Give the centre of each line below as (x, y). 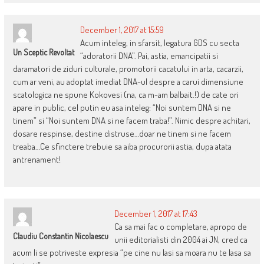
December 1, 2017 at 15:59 (122, 30)
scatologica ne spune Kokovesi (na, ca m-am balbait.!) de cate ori (126, 95)
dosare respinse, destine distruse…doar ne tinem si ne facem (122, 134)
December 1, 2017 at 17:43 (156, 214)
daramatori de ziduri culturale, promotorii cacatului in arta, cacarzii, (128, 69)
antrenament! (37, 160)
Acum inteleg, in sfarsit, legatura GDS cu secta (159, 43)
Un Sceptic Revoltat (43, 52)
